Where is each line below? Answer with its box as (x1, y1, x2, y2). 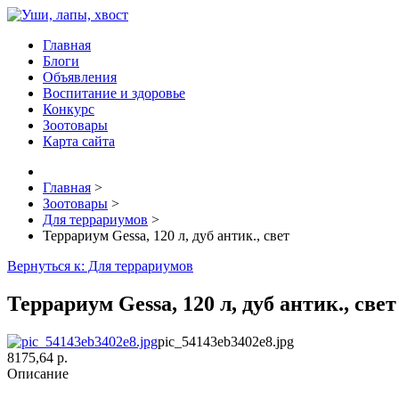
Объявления (43, 69, 117, 85)
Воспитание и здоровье (43, 85, 185, 101)
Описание (7, 365, 69, 381)
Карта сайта (43, 134, 115, 149)
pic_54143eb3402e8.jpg (158, 333, 294, 349)
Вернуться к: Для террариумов (7, 258, 193, 273)
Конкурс (43, 102, 94, 117)
